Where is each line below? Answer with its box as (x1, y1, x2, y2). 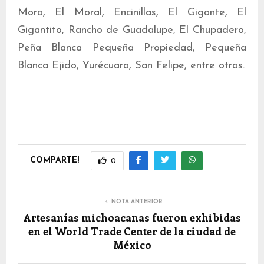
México (113, 237, 151, 252)
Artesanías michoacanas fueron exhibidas (23, 210, 241, 225)
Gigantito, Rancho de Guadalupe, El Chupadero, (18, 25, 246, 36)
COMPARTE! (30, 156, 79, 165)
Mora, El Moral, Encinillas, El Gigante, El (18, 7, 246, 18)
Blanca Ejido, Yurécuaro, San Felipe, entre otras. (18, 60, 245, 71)
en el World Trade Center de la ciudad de (28, 224, 236, 238)
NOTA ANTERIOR (111, 199, 163, 205)
